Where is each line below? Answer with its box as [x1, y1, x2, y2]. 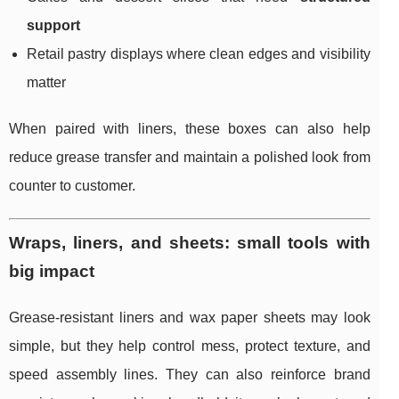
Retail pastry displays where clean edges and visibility [27, 46, 370, 62]
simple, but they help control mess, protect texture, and [9, 338, 370, 354]
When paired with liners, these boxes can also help [9, 121, 370, 137]
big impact [9, 262, 94, 281]
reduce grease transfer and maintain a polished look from [9, 150, 370, 166]
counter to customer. [9, 178, 135, 194]
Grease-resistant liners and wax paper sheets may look [9, 310, 370, 326]
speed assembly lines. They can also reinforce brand [9, 367, 370, 383]
